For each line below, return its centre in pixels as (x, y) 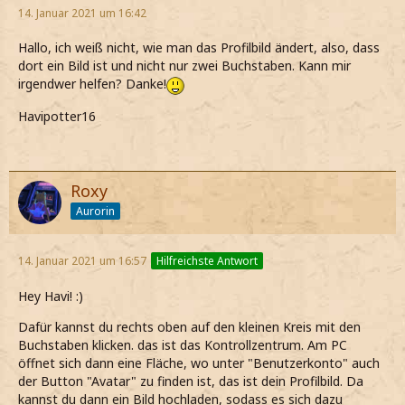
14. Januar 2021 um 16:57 (82, 260)
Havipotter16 (57, 116)
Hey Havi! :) (51, 296)
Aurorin (95, 212)
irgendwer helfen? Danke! (92, 84)
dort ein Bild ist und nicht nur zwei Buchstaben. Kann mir (184, 66)
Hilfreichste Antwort (207, 260)
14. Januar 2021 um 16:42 (82, 14)
